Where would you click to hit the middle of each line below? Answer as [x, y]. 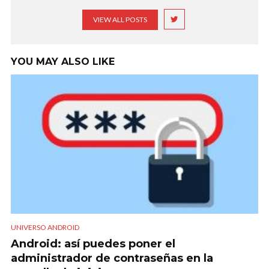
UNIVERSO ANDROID [45, 227]
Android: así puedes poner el [93, 243]
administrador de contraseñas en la [112, 258]
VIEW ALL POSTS [120, 20]
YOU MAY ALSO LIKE [63, 62]
